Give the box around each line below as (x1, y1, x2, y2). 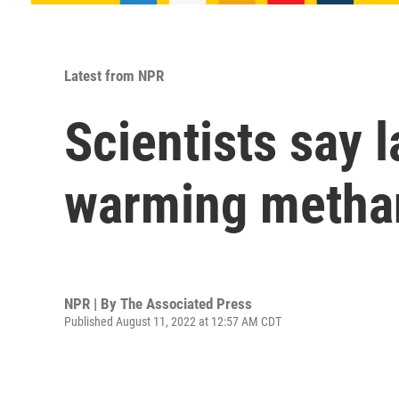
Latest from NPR (64, 67, 164, 85)
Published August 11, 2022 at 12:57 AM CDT (64, 313, 281, 329)
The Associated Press (120, 294, 252, 313)
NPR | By (64, 294, 120, 313)
